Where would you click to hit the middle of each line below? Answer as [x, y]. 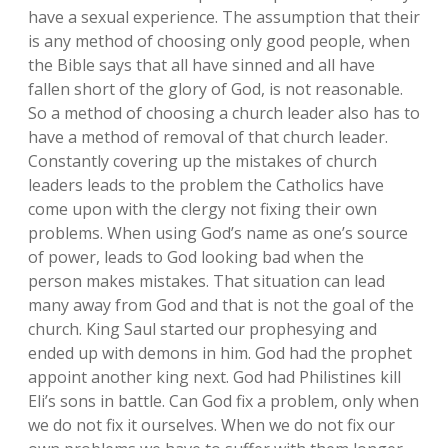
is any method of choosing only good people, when [219, 41]
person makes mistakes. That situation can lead [206, 281]
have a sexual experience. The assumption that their [224, 17]
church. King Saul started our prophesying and [202, 329]
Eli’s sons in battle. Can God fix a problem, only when [223, 401]
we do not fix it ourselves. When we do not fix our [211, 425]
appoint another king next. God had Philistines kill [214, 377]
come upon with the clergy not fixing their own [202, 209]
